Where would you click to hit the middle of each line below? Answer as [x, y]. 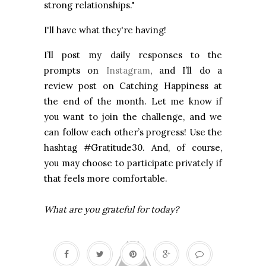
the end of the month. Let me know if [133, 102]
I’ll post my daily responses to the [133, 55]
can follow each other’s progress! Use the [133, 132]
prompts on [75, 71]
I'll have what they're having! [105, 30]
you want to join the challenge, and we [133, 117]
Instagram [128, 71]
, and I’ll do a [186, 71]
